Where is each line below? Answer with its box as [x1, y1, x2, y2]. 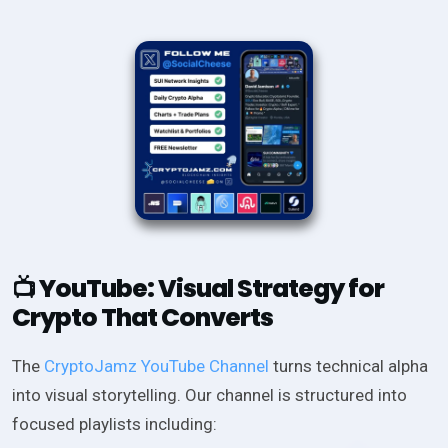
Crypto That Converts [12, 300, 273, 336]
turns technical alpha [269, 356, 428, 377]
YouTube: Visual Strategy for [39, 271, 384, 307]
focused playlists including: [12, 414, 217, 435]
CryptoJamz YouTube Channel [44, 356, 269, 377]
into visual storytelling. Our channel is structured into [12, 385, 407, 406]
